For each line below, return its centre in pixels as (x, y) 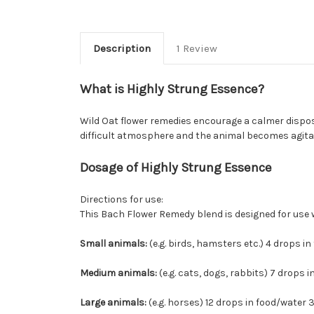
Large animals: (113, 303)
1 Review (197, 49)
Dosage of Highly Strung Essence (176, 168)
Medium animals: (118, 273)
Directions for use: (122, 200)
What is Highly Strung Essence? (172, 89)
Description (122, 49)
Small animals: (114, 244)
